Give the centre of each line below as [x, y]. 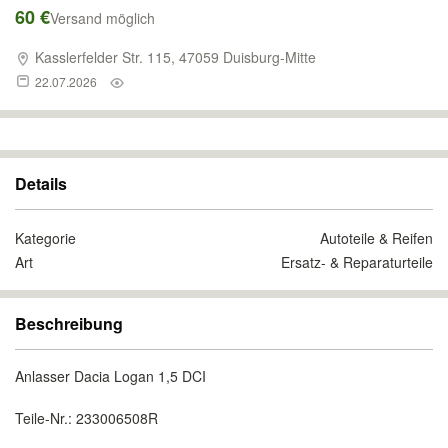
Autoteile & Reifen [376, 238]
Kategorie [45, 238]
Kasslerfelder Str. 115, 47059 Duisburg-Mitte [173, 57]
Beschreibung [69, 323]
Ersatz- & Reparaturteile [357, 262]
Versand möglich [102, 18]
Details [41, 183]
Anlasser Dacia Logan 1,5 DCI [110, 376]
